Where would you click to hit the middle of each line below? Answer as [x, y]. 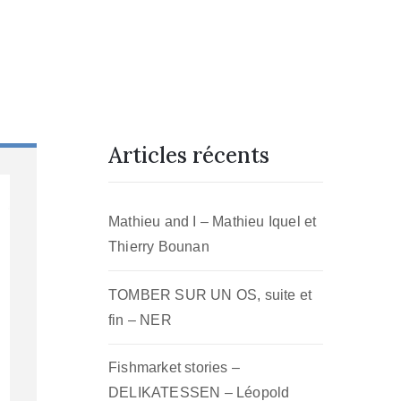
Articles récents [189, 155]
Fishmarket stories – [174, 368]
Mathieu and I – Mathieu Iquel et [213, 222]
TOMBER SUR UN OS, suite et [210, 294]
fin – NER [140, 320]
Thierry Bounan [159, 247]
